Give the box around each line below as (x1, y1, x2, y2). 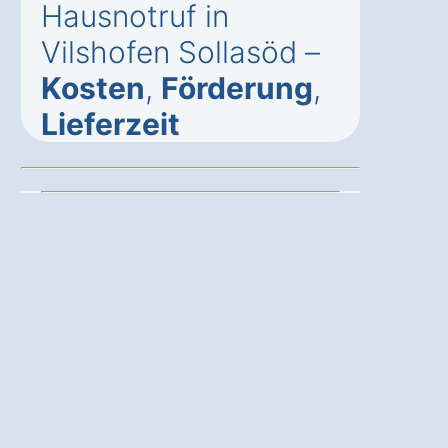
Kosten (41, 70, 145, 107)
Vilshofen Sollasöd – (41, 34, 320, 71)
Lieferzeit (41, 106, 180, 143)
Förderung (161, 70, 313, 107)
